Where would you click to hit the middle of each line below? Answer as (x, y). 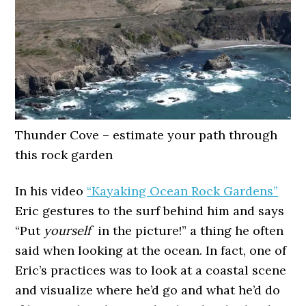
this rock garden (64, 155)
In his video (51, 191)
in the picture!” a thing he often (187, 231)
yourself (68, 231)
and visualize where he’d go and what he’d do (148, 290)
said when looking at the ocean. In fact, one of (151, 251)
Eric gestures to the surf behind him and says (150, 211)
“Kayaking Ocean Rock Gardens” (183, 191)
